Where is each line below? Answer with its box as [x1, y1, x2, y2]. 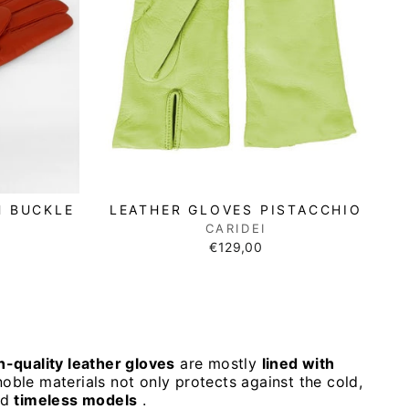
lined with [261, 353, 335, 372]
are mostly [174, 353, 262, 372]
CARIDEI [204, 220, 267, 236]
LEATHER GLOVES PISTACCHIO [109, 201, 362, 217]
